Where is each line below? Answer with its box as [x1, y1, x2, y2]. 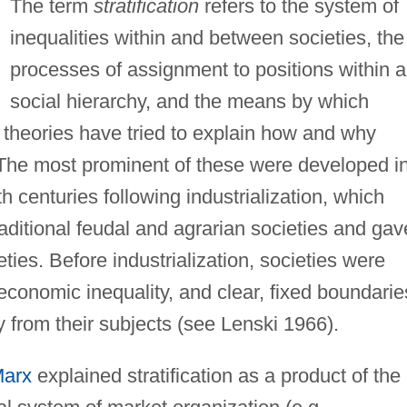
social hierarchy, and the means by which [9, 89, 369, 113]
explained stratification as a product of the [31, 363, 401, 387]
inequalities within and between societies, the [9, 25, 404, 49]
